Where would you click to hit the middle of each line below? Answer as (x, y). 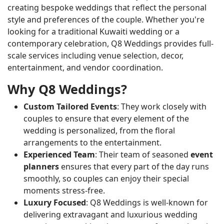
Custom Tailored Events (70, 107)
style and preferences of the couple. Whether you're (106, 20)
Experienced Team (59, 155)
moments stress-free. (64, 191)
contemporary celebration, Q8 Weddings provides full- (110, 44)
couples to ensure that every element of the (106, 119)
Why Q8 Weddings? (67, 89)
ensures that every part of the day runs (134, 167)
